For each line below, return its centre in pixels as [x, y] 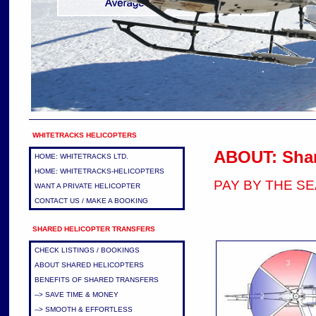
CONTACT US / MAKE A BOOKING [91, 201]
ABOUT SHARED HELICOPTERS [89, 265]
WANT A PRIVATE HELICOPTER [87, 186]
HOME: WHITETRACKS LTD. [81, 156]
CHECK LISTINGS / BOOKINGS [87, 250]
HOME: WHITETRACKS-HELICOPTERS [99, 171]
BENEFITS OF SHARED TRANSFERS [96, 280]
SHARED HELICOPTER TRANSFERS [93, 229]
